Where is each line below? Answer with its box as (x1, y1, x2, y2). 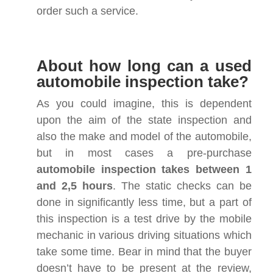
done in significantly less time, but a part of (37, 196, 252, 208)
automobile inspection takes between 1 (37, 163, 252, 175)
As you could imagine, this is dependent (37, 97, 252, 110)
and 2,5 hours (37, 179, 113, 192)
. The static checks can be (112, 179, 252, 192)
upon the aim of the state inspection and (37, 113, 252, 126)
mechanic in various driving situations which (37, 229, 252, 241)
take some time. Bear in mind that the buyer (37, 245, 252, 258)
